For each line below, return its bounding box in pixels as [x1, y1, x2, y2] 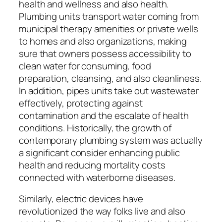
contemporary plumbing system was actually [19, 133, 203, 147]
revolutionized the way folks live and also [19, 205, 185, 218]
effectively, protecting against [19, 96, 143, 110]
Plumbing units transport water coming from [19, 9, 199, 23]
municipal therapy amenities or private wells [19, 22, 198, 35]
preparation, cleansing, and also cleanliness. [19, 71, 202, 85]
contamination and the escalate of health [19, 109, 189, 122]
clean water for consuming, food [19, 59, 151, 72]
